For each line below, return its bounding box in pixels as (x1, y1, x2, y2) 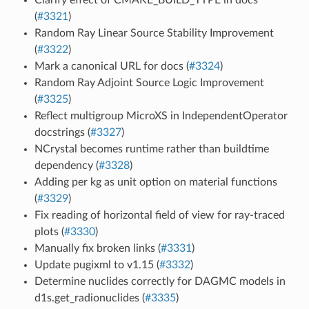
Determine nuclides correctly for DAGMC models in (34, 275, 286, 287)
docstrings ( (34, 126, 90, 138)
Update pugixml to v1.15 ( (34, 259, 159, 270)
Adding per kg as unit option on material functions (34, 176, 277, 188)
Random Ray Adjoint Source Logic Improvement (34, 77, 264, 88)
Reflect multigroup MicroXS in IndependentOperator (34, 110, 288, 121)
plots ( (34, 226, 64, 237)
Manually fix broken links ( (34, 242, 161, 254)
